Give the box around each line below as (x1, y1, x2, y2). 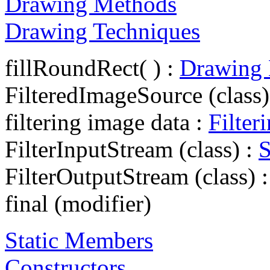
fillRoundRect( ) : (5, 54, 180, 81)
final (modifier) (5, 190, 151, 216)
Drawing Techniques (5, 17, 200, 44)
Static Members (5, 227, 153, 253)
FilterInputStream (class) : (5, 136, 259, 162)
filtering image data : (5, 108, 209, 135)
